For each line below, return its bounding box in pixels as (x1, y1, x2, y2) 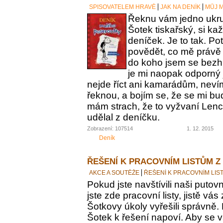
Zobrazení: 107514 (87, 125, 133, 131)
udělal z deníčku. (87, 111, 160, 122)
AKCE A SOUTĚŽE (89, 169, 139, 176)
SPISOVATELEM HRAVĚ (89, 3, 156, 10)
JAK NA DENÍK (160, 3, 201, 10)
